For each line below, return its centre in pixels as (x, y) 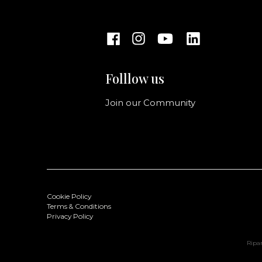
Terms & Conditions (79, 207)
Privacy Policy (70, 217)
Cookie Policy (69, 197)
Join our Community (151, 103)
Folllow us (135, 79)
